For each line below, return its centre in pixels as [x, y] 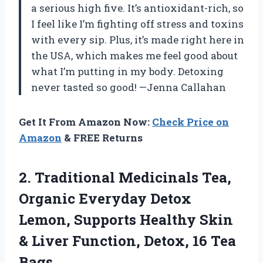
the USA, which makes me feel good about [134, 55]
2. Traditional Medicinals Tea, [125, 177]
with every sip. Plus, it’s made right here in [138, 39]
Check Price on [190, 122]
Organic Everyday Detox [105, 198]
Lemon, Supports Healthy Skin [126, 219]
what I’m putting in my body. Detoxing [127, 71]
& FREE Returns [102, 137]
